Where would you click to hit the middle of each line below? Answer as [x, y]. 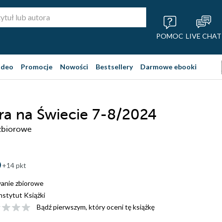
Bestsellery [114, 67]
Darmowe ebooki [168, 67]
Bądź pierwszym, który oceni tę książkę [96, 207]
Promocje [37, 67]
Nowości [74, 67]
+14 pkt [14, 165]
